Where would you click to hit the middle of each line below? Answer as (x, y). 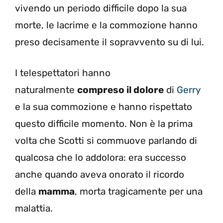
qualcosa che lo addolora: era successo (101, 158)
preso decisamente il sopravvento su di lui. (110, 42)
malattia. (34, 209)
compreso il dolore (120, 90)
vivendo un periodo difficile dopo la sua (101, 8)
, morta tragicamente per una (139, 192)
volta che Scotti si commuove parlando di (106, 141)
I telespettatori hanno (63, 73)
